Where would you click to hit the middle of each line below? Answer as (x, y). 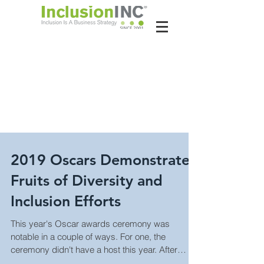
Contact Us (94, 72)
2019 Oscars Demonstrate (100, 160)
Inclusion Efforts (66, 201)
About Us (94, 41)
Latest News (94, 103)
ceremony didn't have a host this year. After (94, 250)
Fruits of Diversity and (87, 180)
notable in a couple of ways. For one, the (88, 237)
